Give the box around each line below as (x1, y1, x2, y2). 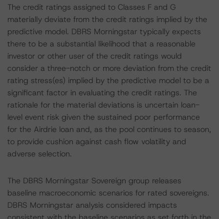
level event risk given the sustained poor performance (7, 112, 200, 122)
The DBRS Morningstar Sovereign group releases (7, 175, 181, 186)
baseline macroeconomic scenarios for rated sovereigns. (7, 188, 209, 198)
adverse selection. (7, 149, 72, 159)
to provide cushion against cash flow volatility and (7, 136, 186, 147)
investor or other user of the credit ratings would (7, 51, 182, 61)
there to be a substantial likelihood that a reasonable (7, 39, 196, 49)
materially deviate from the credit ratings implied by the (7, 14, 207, 24)
